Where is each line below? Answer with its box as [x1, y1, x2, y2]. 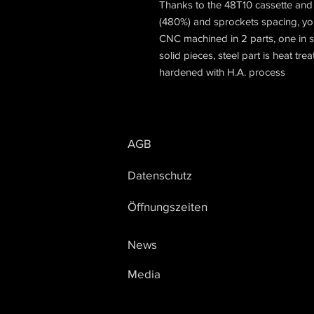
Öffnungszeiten [128, 200, 207, 213]
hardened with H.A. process [159, 66, 285, 78]
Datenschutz [128, 168, 192, 182]
